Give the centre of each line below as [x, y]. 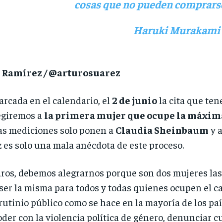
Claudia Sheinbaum [162, 130]
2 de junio [134, 100]
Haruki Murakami [176, 30]
